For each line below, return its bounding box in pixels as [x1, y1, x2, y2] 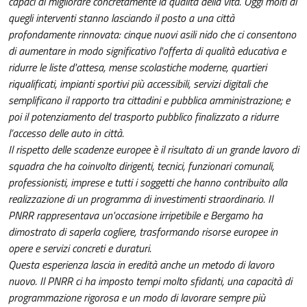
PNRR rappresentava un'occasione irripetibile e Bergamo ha [8, 206, 262, 223]
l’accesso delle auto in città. [8, 124, 124, 141]
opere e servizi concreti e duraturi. [8, 239, 151, 256]
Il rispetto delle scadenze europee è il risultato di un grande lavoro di [8, 140, 299, 158]
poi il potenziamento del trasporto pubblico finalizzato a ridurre [8, 108, 278, 125]
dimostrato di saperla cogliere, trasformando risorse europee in [8, 223, 278, 240]
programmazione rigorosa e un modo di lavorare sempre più [8, 288, 265, 306]
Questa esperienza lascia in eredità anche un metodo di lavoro [8, 256, 274, 273]
